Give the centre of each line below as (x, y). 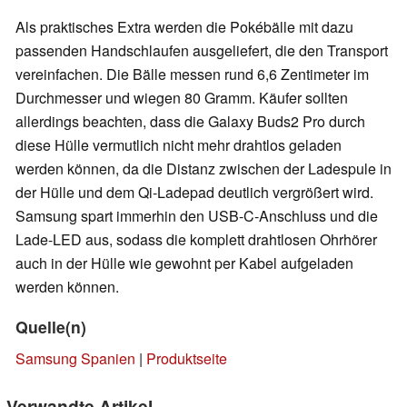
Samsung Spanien (75, 358)
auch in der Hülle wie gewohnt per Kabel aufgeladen (184, 263)
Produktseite (187, 358)
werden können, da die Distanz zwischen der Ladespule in (203, 168)
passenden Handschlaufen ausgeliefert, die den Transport (202, 50)
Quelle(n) (51, 326)
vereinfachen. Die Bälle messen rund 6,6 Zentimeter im (192, 74)
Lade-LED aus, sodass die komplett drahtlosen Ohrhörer (196, 239)
